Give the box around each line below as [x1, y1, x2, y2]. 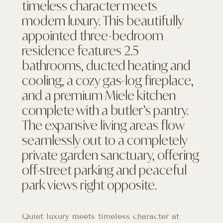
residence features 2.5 [22, 42, 139, 58]
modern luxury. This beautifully [22, 12, 183, 28]
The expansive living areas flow [22, 117, 184, 133]
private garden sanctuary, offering [22, 147, 199, 163]
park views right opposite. [22, 177, 157, 193]
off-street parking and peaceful [22, 162, 187, 178]
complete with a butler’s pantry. [22, 102, 189, 118]
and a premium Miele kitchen [22, 87, 176, 103]
